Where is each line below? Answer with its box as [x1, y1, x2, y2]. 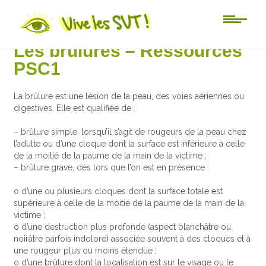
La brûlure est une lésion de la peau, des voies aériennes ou [14, 91, 245, 102]
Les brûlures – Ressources [14, 41, 243, 61]
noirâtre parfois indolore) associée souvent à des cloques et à [14, 234, 251, 244]
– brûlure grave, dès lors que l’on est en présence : [14, 163, 210, 173]
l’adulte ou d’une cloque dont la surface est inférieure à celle [14, 139, 245, 149]
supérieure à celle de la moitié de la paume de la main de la [14, 198, 245, 208]
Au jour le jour [23, 21, 68, 30]
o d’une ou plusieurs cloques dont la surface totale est [14, 186, 223, 197]
